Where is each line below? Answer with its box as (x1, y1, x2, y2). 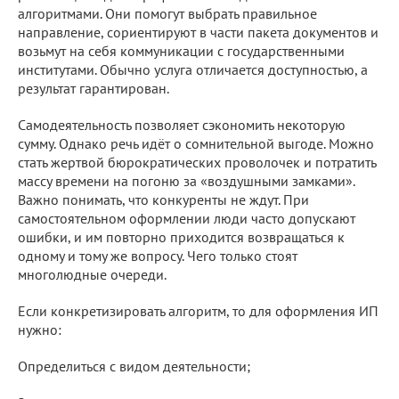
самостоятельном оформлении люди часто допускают (18, 208, 355, 227)
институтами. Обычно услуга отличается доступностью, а (18, 60, 368, 78)
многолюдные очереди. (18, 265, 167, 283)
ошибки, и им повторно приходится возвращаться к (18, 227, 345, 246)
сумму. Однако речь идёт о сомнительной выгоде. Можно (18, 134, 374, 152)
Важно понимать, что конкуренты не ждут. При (18, 190, 309, 208)
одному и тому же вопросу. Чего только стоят (18, 246, 297, 265)
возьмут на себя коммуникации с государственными (18, 41, 345, 60)
